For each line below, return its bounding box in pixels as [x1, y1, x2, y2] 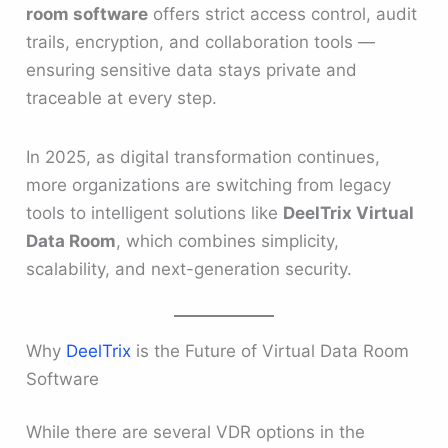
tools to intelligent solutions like [26, 203, 284, 224]
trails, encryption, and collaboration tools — [26, 32, 376, 53]
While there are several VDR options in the [26, 422, 366, 443]
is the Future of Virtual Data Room [136, 340, 410, 361]
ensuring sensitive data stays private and [26, 60, 358, 81]
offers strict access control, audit [148, 4, 418, 25]
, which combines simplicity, [116, 231, 340, 252]
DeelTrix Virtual [283, 203, 415, 224]
